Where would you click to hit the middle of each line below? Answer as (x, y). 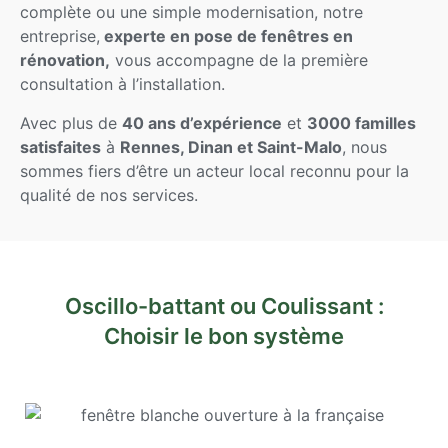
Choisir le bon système (224, 336)
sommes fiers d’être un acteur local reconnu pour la (214, 170)
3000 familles (361, 122)
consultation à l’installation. (122, 84)
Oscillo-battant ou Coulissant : (224, 306)
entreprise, (60, 36)
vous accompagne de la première (239, 60)
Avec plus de (71, 122)
